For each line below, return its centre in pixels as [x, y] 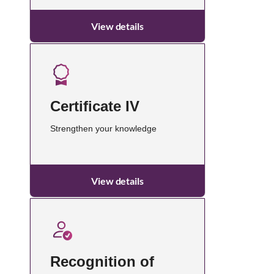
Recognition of [102, 261]
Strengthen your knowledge [103, 128]
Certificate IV [95, 106]
